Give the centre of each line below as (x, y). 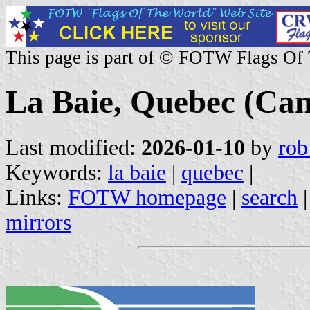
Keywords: (57, 172)
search (270, 197)
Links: (37, 197)
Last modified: (73, 147)
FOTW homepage (147, 197)
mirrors (38, 222)
